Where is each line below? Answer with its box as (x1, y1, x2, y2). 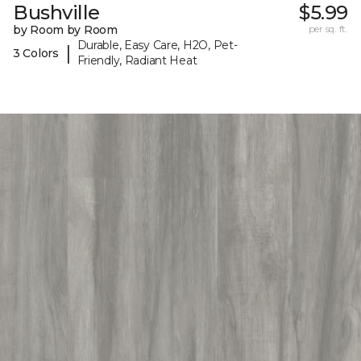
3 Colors (13, 45, 59, 60)
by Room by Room (13, 23, 118, 38)
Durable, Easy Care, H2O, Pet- (77, 38, 238, 53)
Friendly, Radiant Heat (77, 53, 197, 68)
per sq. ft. (308, 23, 348, 35)
